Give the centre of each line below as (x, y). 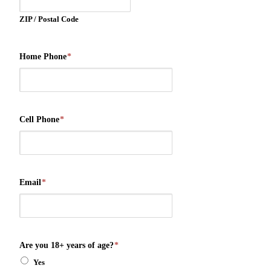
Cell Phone (39, 119)
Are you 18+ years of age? (67, 245)
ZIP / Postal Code (49, 19)
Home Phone (43, 56)
